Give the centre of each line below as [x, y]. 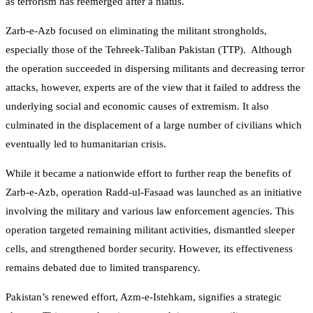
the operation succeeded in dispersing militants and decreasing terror [155, 68]
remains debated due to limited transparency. [103, 267]
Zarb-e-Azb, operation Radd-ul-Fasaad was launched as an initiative [154, 192]
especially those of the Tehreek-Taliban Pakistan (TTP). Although [149, 49]
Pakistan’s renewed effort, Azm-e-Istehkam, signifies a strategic [144, 297]
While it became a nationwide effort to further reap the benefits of [150, 173]
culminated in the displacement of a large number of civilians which [154, 125]
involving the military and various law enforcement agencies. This [150, 211]
